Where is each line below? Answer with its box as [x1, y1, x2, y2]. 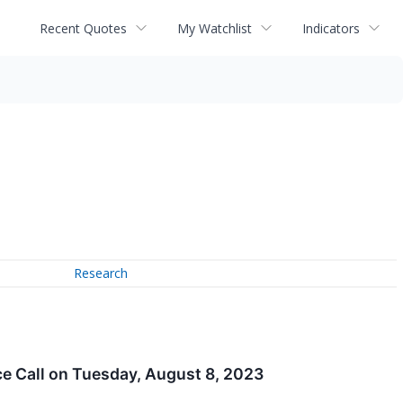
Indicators [302, 19, 360, 37]
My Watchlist [177, 19, 252, 37]
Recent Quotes [40, 19, 127, 37]
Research [74, 264, 129, 282]
